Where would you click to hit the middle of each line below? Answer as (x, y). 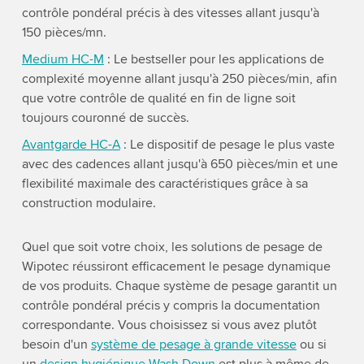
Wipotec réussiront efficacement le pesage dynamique (176, 266)
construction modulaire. (89, 203)
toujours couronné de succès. (105, 117)
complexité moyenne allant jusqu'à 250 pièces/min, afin (179, 78)
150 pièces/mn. (64, 32)
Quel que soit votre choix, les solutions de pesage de (172, 247)
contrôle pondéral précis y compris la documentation (171, 305)
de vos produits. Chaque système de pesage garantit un (179, 286)
